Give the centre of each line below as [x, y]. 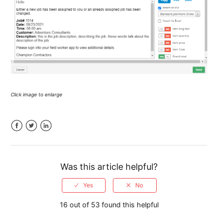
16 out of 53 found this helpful [109, 204]
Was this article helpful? [109, 166]
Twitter [40, 137]
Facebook [31, 137]
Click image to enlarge [37, 94]
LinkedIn [58, 137]
